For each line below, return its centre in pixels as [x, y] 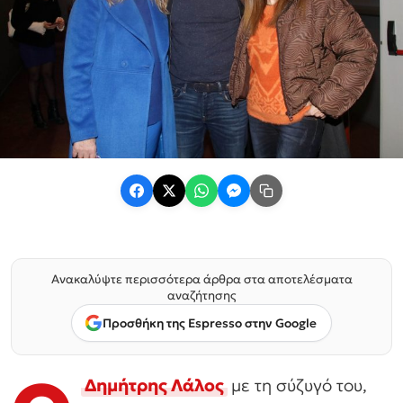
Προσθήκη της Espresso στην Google [210, 323]
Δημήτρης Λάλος [154, 385]
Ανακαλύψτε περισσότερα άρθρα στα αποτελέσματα [201, 280]
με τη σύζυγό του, [297, 385]
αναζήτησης [201, 296]
